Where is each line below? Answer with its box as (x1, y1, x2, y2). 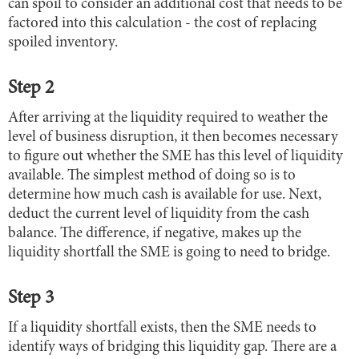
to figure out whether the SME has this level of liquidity (8, 148, 343, 164)
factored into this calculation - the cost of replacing (8, 15, 317, 31)
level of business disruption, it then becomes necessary (8, 129, 338, 145)
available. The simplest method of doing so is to (8, 167, 296, 184)
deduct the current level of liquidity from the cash (8, 206, 309, 222)
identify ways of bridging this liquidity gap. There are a (8, 339, 337, 355)
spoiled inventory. (8, 34, 118, 50)
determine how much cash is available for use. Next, (8, 187, 321, 203)
